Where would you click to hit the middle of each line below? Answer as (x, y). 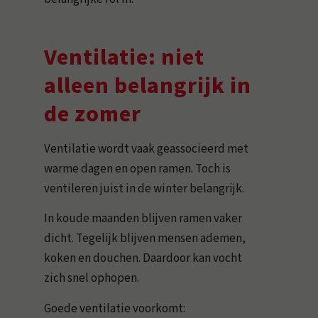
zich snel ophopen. (92, 279)
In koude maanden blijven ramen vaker (143, 219)
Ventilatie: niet (125, 58)
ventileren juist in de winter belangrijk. (144, 188)
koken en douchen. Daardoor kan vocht (143, 259)
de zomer (93, 115)
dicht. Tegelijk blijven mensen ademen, (145, 239)
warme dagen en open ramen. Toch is (138, 169)
